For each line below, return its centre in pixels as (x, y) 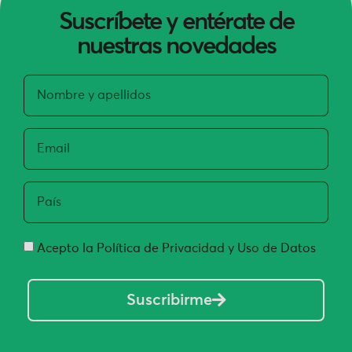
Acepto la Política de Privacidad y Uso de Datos (176, 248)
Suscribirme (169, 300)
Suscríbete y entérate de (176, 22)
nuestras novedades (176, 46)
